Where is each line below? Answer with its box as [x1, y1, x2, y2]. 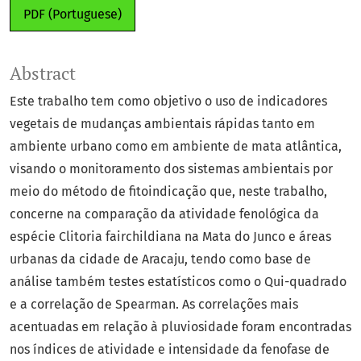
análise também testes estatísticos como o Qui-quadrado [10, 274, 346, 290]
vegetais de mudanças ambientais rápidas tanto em [10, 116, 315, 132]
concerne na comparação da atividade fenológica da [10, 206, 319, 222]
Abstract [10, 62, 76, 85]
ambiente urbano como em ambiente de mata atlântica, [10, 139, 342, 155]
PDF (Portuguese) [23, 6, 122, 23]
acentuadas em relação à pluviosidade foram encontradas [10, 319, 351, 335]
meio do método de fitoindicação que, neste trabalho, [10, 184, 327, 200]
